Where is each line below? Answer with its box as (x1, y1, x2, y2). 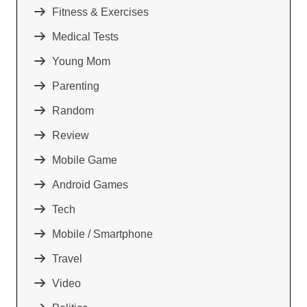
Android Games (52, 178, 128, 191)
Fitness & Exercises (52, 5, 149, 18)
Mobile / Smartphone (52, 228, 153, 240)
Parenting (52, 79, 99, 92)
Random (52, 104, 94, 116)
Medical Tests (52, 30, 119, 42)
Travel (52, 252, 82, 265)
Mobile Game (52, 153, 117, 166)
